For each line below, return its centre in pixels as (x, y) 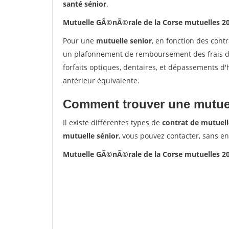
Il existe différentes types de (112, 122)
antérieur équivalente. (101, 81)
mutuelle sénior (91, 136)
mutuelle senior (124, 41)
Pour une (79, 41)
